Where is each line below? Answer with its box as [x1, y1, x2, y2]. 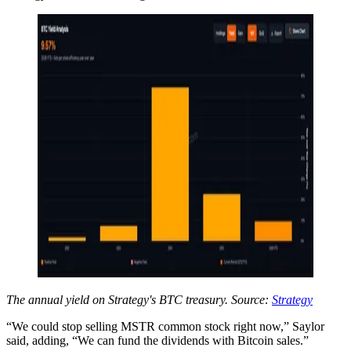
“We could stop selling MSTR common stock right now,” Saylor [6, 319, 324, 333]
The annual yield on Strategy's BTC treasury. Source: [6, 292, 272, 306]
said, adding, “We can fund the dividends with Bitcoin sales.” [6, 333, 309, 347]
